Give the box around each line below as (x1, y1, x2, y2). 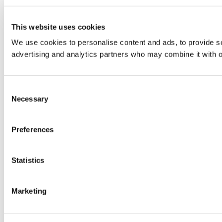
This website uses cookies (11, 22, 106, 31)
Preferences (11, 125, 54, 134)
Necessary (11, 94, 48, 103)
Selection (3, 96, 34, 105)
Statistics (11, 156, 44, 165)
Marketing (11, 186, 47, 195)
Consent (3, 84, 31, 93)
